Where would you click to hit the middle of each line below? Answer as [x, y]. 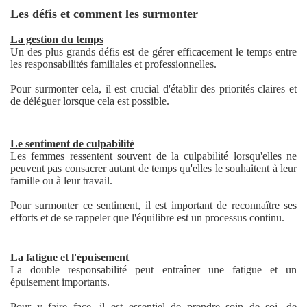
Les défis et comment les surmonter [104, 14]
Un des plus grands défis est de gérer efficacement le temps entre [153, 52]
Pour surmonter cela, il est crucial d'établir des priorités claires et [153, 89]
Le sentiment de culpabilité [72, 144]
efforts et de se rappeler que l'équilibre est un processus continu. [147, 218]
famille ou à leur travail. [61, 181]
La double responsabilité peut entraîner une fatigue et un [153, 270]
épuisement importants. [60, 282]
